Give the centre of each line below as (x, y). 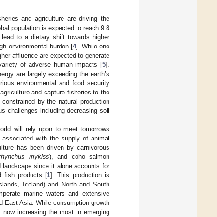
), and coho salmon (79, 156)
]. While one (93, 46)
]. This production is (80, 175)
